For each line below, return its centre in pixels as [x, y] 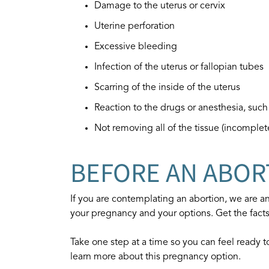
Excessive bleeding [136, 47]
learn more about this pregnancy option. [156, 257]
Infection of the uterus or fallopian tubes [179, 67]
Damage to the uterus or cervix [160, 6]
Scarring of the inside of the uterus [167, 88]
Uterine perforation [136, 26]
